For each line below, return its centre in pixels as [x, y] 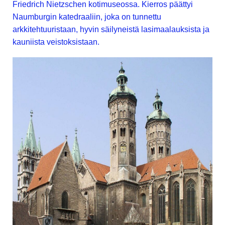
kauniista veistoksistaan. [57, 42]
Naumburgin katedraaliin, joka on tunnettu [87, 17]
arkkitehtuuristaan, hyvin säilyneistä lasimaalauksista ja [111, 29]
